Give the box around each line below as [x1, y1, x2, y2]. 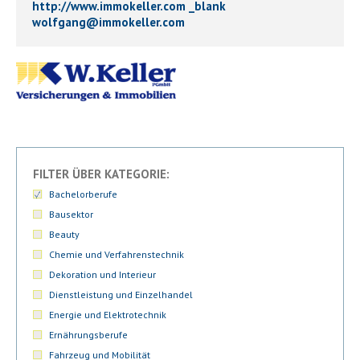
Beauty [49, 228, 80, 241]
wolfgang [32, 14, 86, 31]
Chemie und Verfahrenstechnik [49, 248, 184, 261]
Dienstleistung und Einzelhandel [49, 288, 193, 301]
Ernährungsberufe [49, 329, 128, 342]
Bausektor [49, 208, 93, 221]
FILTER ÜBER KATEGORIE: [33, 166, 170, 182]
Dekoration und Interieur [49, 268, 156, 281]
